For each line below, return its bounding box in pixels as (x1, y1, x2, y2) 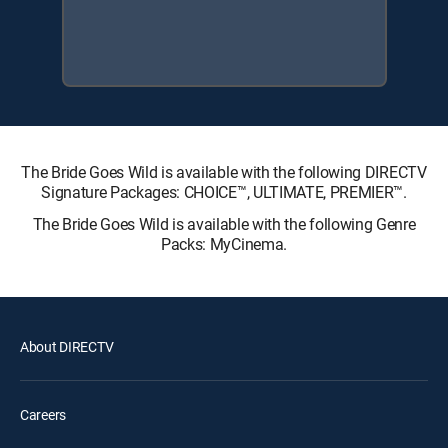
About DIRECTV (20, 336, 114, 356)
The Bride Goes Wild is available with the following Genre (32, 212, 416, 235)
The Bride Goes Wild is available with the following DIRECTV (21, 160, 427, 183)
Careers (20, 404, 67, 424)
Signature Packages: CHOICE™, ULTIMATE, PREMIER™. (41, 180, 407, 203)
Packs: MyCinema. (161, 232, 287, 255)
